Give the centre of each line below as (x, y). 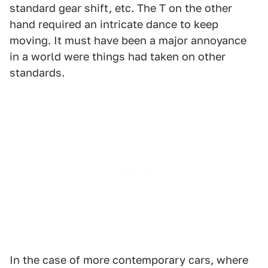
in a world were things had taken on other (118, 57)
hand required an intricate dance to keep (114, 24)
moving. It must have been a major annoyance (128, 40)
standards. (37, 73)
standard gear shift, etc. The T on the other (121, 8)
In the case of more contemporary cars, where (129, 260)
